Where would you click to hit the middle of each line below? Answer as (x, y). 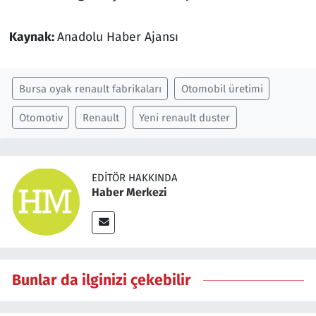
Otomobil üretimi (222, 89)
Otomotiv (41, 117)
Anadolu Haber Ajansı (117, 37)
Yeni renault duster (184, 117)
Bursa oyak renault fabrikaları (90, 89)
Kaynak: (33, 37)
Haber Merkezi (129, 192)
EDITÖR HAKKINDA (135, 177)
